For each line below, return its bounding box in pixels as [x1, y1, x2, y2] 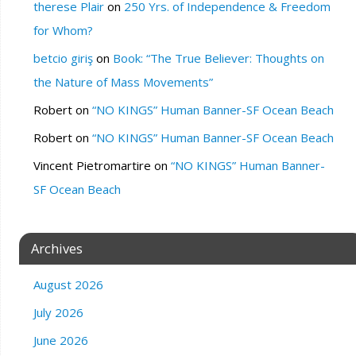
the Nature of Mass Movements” [33, 74, 213, 90]
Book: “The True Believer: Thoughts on [112, 50, 324, 66]
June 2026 [33, 332, 88, 348]
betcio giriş [33, 50, 93, 66]
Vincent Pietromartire [33, 157, 151, 173]
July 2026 [33, 304, 83, 320]
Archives [30, 239, 83, 257]
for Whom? [33, 22, 93, 38]
